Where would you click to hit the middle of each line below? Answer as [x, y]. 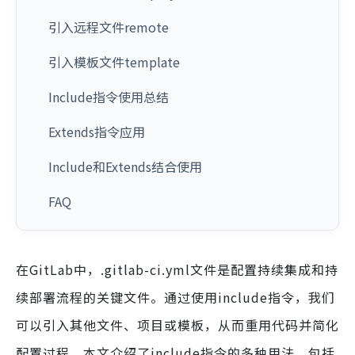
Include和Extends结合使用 [125, 166]
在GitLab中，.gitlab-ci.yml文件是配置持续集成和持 [177, 269]
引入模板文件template [114, 62]
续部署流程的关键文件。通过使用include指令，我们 [176, 297]
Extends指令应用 [97, 132]
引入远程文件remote [109, 27]
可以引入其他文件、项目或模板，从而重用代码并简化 [177, 325]
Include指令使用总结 [109, 97]
